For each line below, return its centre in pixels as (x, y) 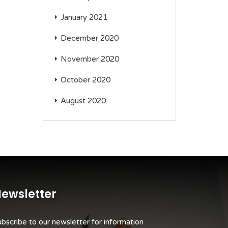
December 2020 (89, 38)
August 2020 (83, 101)
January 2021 (84, 17)
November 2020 (90, 59)
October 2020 (85, 80)
